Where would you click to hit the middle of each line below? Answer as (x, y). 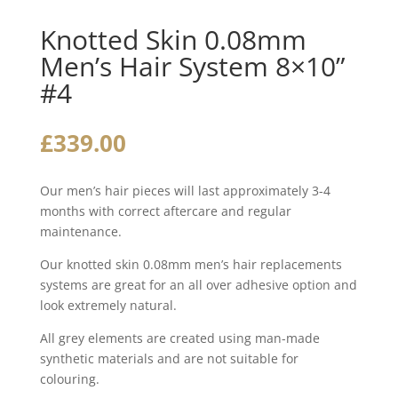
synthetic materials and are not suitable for (169, 358)
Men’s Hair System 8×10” (192, 66)
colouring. (69, 379)
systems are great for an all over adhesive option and (198, 285)
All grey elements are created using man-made (179, 338)
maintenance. (80, 231)
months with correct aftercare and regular (165, 211)
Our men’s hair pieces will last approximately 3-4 (185, 191)
